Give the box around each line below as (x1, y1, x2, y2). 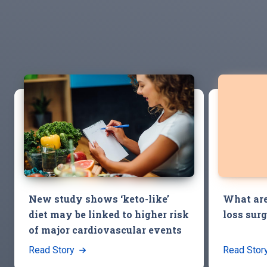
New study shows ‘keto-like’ (29, 192, 169, 205)
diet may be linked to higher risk (29, 207, 189, 221)
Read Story (29, 244, 77, 256)
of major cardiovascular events (29, 223, 182, 236)
